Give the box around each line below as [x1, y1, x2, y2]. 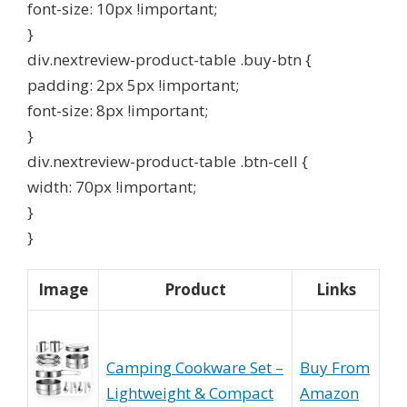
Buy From [300, 357, 370, 378]
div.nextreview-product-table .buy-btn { [27, 49, 312, 70]
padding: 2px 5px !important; [27, 74, 239, 95]
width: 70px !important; [27, 176, 196, 197]
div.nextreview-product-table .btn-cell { [27, 151, 308, 172]
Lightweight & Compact [106, 382, 273, 403]
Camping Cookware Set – [106, 357, 283, 378]
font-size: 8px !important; [27, 100, 208, 121]
